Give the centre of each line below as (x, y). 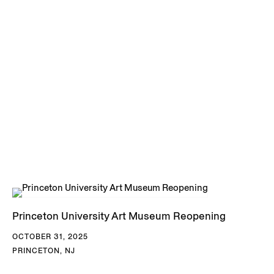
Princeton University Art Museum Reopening (119, 216)
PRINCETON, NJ (44, 250)
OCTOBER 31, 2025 (50, 236)
